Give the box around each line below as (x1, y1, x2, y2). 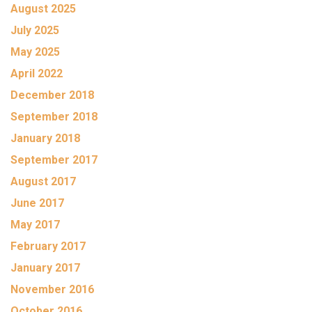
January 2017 (10, 261, 80, 274)
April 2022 (10, 67, 63, 80)
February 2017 (10, 240, 86, 253)
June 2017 (10, 196, 64, 210)
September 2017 (10, 153, 97, 166)
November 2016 (10, 283, 94, 296)
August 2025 (10, 2, 76, 15)
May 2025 (10, 45, 60, 58)
